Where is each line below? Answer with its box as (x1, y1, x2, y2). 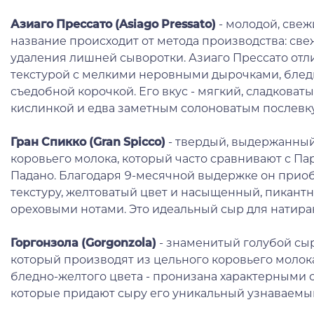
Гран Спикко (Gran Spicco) (11, 135, 165, 149)
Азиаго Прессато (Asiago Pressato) (11, 17, 216, 31)
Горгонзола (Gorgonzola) (11, 235, 159, 250)
